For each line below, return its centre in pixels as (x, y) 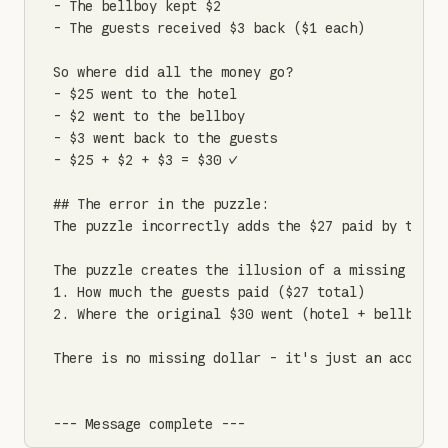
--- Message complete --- (149, 424)
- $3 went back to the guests (165, 138)
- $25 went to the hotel (145, 94)
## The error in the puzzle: (161, 204)
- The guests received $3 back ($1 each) (209, 28)
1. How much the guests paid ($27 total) (209, 292)
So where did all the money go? (173, 72)
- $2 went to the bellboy (149, 116)
